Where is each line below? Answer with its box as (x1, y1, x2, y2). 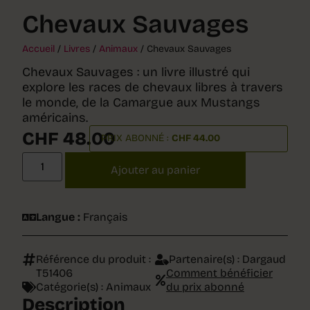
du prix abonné (166, 280, 244, 294)
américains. (22, 110, 88, 126)
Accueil (22, 43, 55, 55)
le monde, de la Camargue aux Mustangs (22, 95, 260, 111)
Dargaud (242, 253, 286, 266)
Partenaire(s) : (169, 253, 242, 266)
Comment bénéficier (166, 266, 273, 280)
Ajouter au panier (111, 163, 201, 177)
